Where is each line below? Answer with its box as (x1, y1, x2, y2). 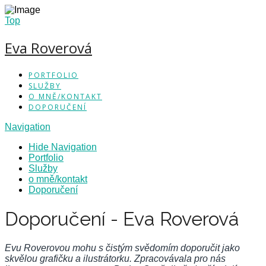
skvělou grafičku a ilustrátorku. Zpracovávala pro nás (5, 253, 226, 264)
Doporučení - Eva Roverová (5, 208, 239, 230)
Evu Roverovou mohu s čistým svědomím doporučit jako (5, 242, 240, 253)
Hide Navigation (28, 141, 97, 152)
